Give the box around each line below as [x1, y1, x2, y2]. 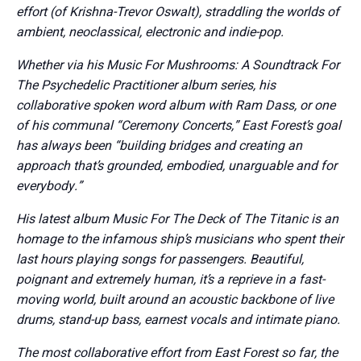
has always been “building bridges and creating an [16, 135, 302, 156]
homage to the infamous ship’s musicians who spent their [16, 229, 343, 249]
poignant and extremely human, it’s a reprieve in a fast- [16, 269, 325, 289]
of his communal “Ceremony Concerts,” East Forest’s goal [16, 115, 341, 135]
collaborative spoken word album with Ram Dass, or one [16, 95, 335, 115]
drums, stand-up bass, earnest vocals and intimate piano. [16, 309, 340, 330]
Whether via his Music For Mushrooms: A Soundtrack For [16, 55, 339, 75]
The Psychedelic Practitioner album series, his [16, 75, 276, 95]
